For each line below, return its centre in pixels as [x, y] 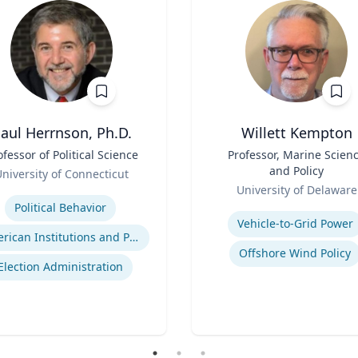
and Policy [296, 171]
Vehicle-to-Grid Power [295, 223]
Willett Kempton [296, 133]
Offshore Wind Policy [295, 253]
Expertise [219, 207]
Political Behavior [60, 207]
